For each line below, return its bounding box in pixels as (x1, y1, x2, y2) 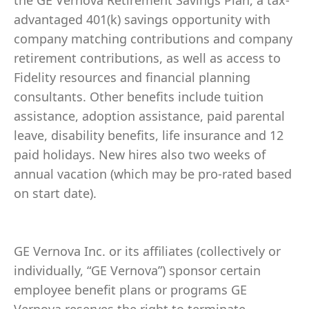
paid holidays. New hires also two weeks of (14, 146, 266, 163)
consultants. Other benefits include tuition (14, 88, 263, 105)
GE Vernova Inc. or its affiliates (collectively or (14, 243, 281, 259)
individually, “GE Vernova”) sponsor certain (14, 262, 261, 279)
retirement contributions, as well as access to (14, 50, 281, 66)
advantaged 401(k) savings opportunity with (14, 11, 270, 28)
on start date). (14, 185, 97, 201)
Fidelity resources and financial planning (14, 69, 250, 86)
